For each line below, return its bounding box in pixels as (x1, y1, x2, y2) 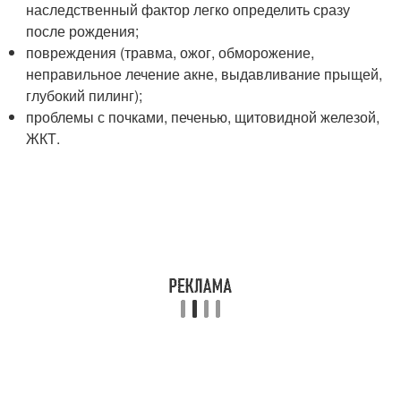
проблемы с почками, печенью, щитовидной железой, (26, 106, 380, 127)
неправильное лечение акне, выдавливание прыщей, (26, 63, 383, 84)
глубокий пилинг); (26, 84, 143, 106)
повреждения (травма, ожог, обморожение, (26, 41, 315, 63)
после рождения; (26, 20, 140, 41)
